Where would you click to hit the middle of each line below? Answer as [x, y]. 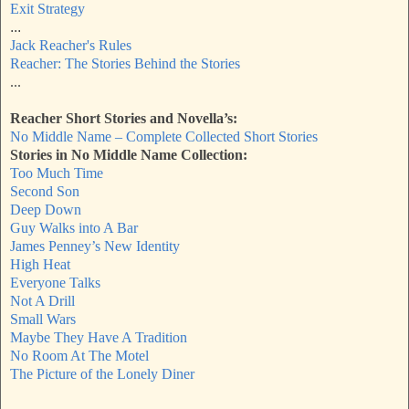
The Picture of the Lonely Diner [102, 374]
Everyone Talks [55, 283]
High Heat [40, 265]
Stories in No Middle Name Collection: [129, 155]
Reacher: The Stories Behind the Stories [125, 64]
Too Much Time [57, 173]
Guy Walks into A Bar [74, 228]
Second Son [45, 192]
